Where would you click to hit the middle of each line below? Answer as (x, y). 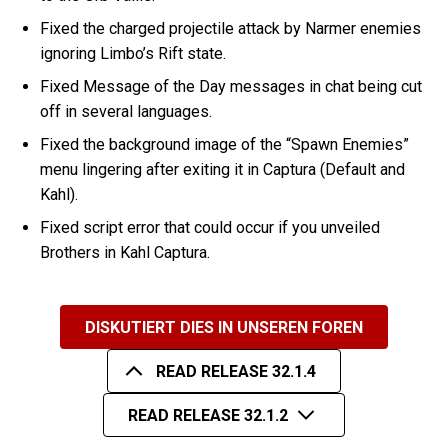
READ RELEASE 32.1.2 (208, 415)
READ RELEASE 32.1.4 (235, 371)
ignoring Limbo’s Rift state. (133, 54)
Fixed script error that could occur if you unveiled (210, 228)
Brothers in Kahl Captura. (125, 253)
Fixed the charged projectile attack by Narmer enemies (231, 29)
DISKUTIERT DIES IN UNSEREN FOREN (224, 327)
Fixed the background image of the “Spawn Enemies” (225, 145)
